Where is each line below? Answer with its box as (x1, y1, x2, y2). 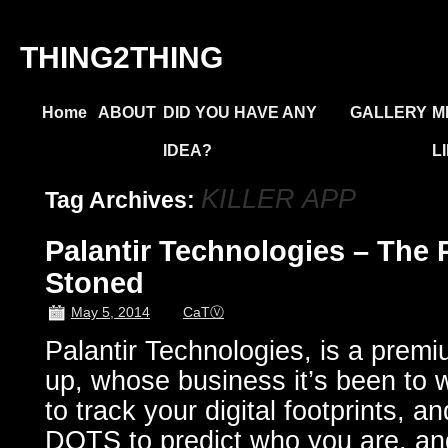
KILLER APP (201, 184, 356, 214)
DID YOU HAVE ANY (163, 104, 317, 121)
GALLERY (350, 104, 427, 121)
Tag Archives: (45, 187, 201, 213)
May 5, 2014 (71, 304, 150, 320)
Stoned (45, 267, 144, 299)
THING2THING (20, 41, 223, 74)
